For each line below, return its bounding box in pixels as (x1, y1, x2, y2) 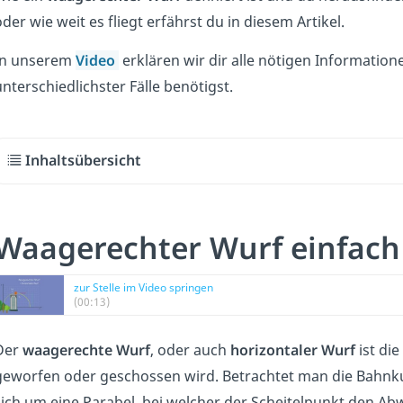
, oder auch (149, 339, 230, 360)
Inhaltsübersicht (25, 150, 142, 171)
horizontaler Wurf (229, 339, 355, 360)
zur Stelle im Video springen (73, 279, 213, 295)
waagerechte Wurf (22, 339, 150, 360)
